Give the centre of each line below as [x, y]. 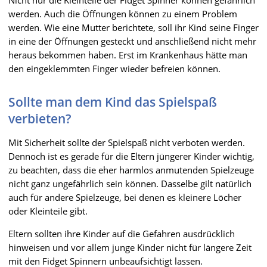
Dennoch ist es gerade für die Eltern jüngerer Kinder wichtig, [131, 156]
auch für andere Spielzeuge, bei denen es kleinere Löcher [125, 197]
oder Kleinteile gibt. [48, 211]
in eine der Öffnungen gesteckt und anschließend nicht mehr [132, 41]
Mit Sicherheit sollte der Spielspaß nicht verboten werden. [127, 142]
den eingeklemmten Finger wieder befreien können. [114, 68]
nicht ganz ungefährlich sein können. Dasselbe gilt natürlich [130, 183]
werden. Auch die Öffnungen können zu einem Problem [123, 13]
